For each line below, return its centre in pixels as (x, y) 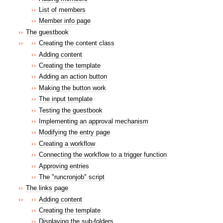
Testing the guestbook (71, 110)
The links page (47, 188)
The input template (66, 99)
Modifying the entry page (74, 132)
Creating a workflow (67, 143)
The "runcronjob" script (72, 177)
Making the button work (72, 88)
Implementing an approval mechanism (94, 121)
